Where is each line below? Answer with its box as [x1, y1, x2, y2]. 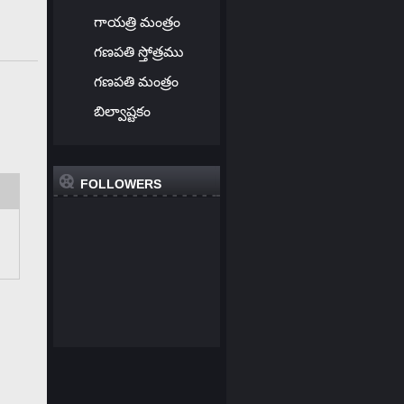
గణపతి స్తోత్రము [93, 43, 183, 60]
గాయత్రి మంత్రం [93, 14, 180, 30]
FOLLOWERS [80, 177, 161, 192]
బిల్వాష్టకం [93, 103, 151, 119]
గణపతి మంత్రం [93, 73, 179, 89]
